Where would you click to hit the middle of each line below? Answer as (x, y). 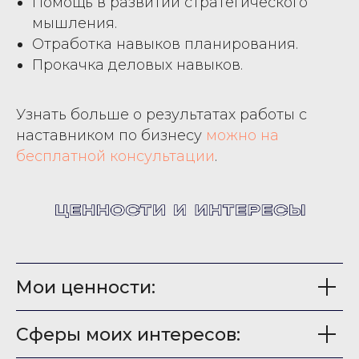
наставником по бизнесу (111, 135)
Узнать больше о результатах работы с (161, 114)
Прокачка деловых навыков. (137, 65)
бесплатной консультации (115, 156)
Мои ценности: (86, 287)
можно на (242, 135)
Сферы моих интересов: (128, 334)
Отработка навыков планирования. (165, 44)
